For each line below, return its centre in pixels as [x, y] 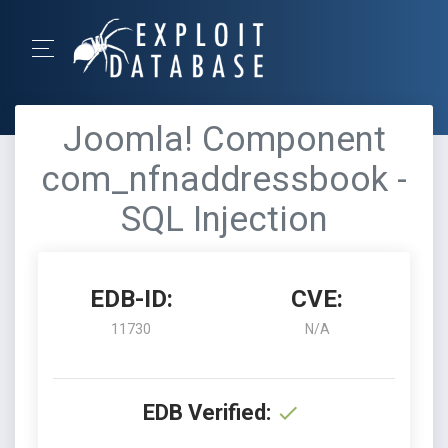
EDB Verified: [207, 412]
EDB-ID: [131, 299]
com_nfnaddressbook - [224, 179]
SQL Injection [224, 219]
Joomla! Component [224, 139]
